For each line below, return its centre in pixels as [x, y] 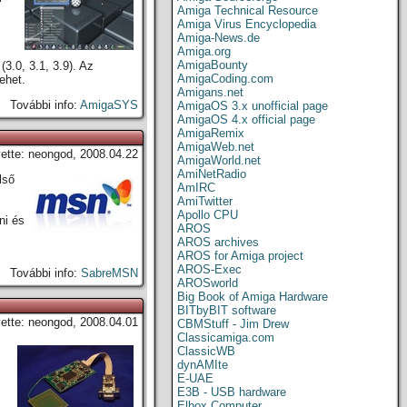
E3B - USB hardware [232, 392]
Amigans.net [210, 92]
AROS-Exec [209, 269]
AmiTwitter [205, 201]
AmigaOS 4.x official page [246, 119]
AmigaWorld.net [219, 160]
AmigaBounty [213, 65]
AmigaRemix [211, 133]
